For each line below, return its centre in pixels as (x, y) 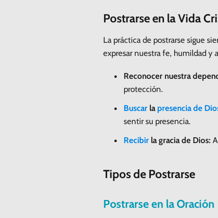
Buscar (136, 108)
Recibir (136, 140)
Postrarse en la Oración (159, 204)
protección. (143, 89)
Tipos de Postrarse (149, 174)
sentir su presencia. (157, 121)
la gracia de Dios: (180, 140)
